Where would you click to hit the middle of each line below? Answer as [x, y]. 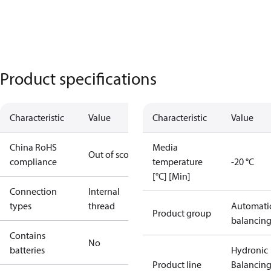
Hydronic [250, 250]
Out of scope [114, 154]
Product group [182, 213]
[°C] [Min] [171, 176]
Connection [33, 191]
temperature [178, 162]
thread [102, 206]
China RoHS [33, 147]
